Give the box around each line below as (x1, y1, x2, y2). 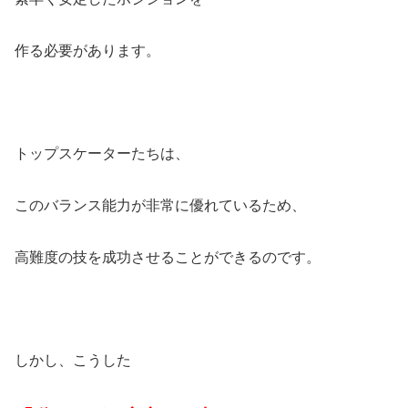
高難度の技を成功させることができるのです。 (15, 249, 321, 265)
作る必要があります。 (15, 42, 160, 58)
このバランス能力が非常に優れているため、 (15, 198, 306, 214)
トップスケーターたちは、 (15, 146, 189, 162)
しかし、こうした (15, 352, 131, 369)
